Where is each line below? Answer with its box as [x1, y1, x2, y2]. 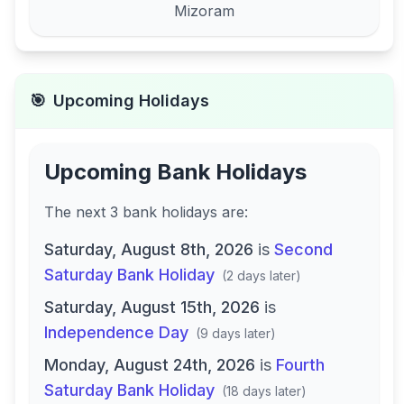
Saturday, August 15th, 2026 [44, 298, 260, 317]
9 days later [200, 326, 271, 341]
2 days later [226, 268, 296, 283]
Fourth [276, 355, 325, 374]
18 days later [226, 383, 301, 399]
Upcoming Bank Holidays [44, 159, 307, 185]
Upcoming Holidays [53, 91, 209, 110]
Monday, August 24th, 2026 [44, 355, 255, 374]
